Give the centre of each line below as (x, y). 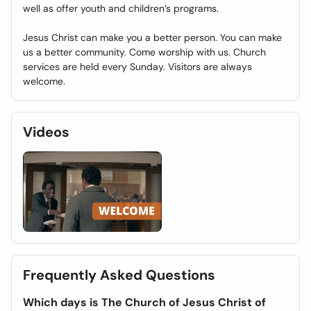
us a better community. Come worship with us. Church (144, 52)
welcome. (44, 81)
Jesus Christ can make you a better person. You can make (152, 37)
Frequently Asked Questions (119, 275)
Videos (46, 132)
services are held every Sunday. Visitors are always (137, 67)
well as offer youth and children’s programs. (121, 8)
